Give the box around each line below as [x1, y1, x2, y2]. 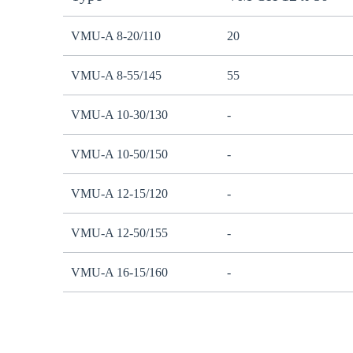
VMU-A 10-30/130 [71, 108, 168, 121]
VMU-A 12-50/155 [71, 226, 168, 240]
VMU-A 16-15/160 [71, 266, 168, 279]
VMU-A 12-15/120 [71, 187, 168, 200]
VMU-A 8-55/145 [71, 69, 162, 82]
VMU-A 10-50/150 [71, 147, 168, 161]
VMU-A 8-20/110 [71, 29, 161, 43]
